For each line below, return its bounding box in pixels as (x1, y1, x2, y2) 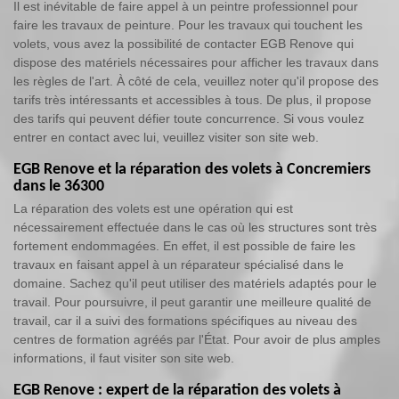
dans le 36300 (13, 178, 104, 195)
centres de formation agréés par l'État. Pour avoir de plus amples (13, 332, 380, 346)
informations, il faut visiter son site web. (13, 351, 234, 365)
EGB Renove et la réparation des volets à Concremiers (13, 161, 370, 178)
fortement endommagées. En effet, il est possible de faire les (13, 239, 355, 253)
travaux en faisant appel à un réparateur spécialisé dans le (13, 257, 344, 272)
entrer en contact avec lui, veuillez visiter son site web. (13, 130, 319, 144)
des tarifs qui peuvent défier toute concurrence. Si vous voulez (13, 111, 364, 126)
